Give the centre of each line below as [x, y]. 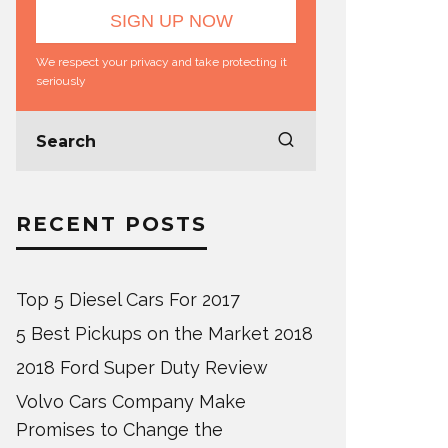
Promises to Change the [119, 430]
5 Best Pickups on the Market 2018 [164, 334]
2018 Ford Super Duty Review [142, 368]
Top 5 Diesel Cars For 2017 [128, 300]
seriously [61, 81]
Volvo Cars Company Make [131, 402]
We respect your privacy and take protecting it [161, 62]
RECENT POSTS [111, 224]
